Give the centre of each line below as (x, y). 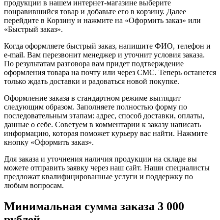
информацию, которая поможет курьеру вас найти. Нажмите (106, 133)
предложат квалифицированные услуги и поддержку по (98, 176)
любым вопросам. (34, 185)
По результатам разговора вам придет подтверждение (94, 63)
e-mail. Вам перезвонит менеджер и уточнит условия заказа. (104, 55)
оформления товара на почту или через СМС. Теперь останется (110, 72)
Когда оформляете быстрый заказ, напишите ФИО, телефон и (107, 46)
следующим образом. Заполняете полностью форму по (96, 107)
